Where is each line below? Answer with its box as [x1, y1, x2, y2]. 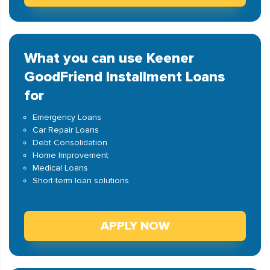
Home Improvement [33, 150, 108, 160]
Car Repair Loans [33, 125, 99, 135]
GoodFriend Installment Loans [24, 68, 225, 86]
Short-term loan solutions [33, 175, 129, 186]
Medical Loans [33, 163, 88, 173]
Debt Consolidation [33, 137, 107, 148]
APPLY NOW [100, 219, 170, 233]
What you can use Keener [24, 49, 194, 67]
